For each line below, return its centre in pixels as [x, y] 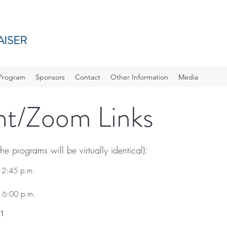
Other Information [139, 77]
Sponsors [50, 77]
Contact [88, 77]
